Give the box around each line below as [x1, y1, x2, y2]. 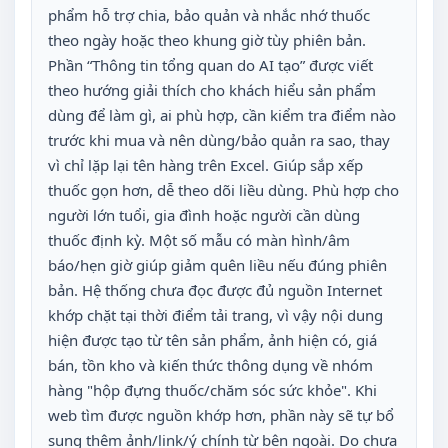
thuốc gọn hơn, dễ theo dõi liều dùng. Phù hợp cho [48, 180, 399, 200]
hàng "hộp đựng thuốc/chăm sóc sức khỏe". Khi [48, 380, 377, 400]
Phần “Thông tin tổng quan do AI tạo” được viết [48, 55, 373, 75]
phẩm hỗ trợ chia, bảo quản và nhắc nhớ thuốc [48, 5, 370, 25]
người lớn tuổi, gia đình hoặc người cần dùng [48, 205, 360, 225]
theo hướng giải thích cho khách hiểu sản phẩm [48, 80, 376, 100]
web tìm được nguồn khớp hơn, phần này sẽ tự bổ [48, 405, 394, 425]
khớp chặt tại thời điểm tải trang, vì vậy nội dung [48, 305, 383, 325]
